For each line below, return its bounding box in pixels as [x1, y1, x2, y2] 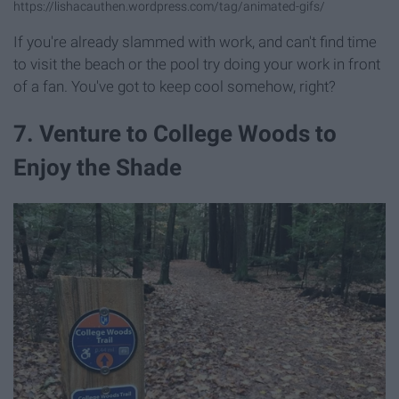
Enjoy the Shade [13, 153, 182, 181]
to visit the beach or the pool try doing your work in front [13, 54, 380, 73]
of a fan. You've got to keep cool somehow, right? [13, 77, 336, 95]
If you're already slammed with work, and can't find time [13, 32, 377, 51]
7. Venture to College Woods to [13, 119, 337, 147]
